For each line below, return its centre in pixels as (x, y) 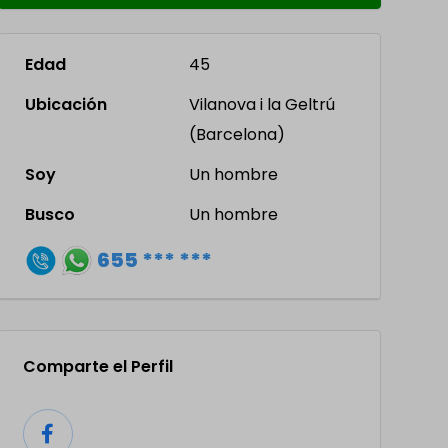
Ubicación (65, 104)
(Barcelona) (237, 134)
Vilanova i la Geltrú (262, 104)
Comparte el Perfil (97, 367)
